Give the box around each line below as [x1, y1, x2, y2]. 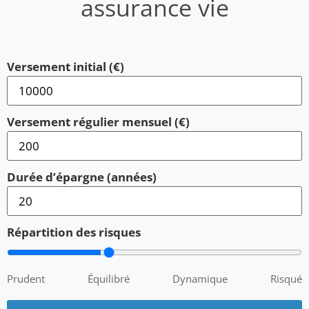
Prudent [7, 271, 45, 286]
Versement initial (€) [7, 58, 124, 74]
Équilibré [88, 271, 130, 286]
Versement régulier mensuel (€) [7, 113, 190, 130]
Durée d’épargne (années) [7, 168, 157, 185]
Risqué [270, 271, 302, 286]
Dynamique [172, 271, 228, 286]
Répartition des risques [7, 223, 141, 240]
